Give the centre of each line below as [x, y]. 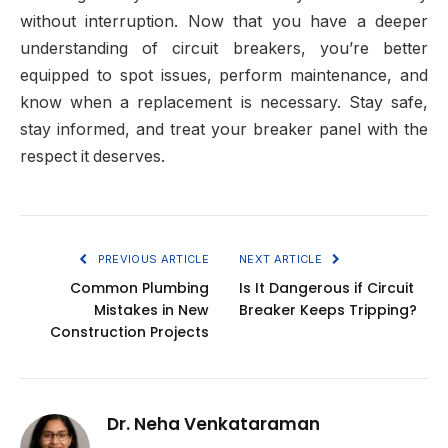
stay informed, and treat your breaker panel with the [224, 129]
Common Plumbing [139, 287]
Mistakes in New [151, 309]
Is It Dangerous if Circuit [326, 287]
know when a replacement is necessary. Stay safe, [224, 102]
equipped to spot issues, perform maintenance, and [224, 75]
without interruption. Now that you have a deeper [224, 21]
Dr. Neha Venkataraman [213, 423]
